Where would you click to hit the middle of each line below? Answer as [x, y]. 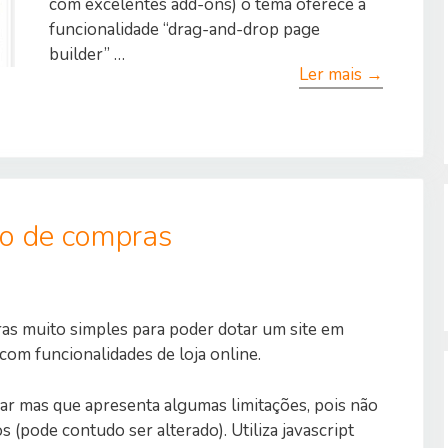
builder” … [87, 55]
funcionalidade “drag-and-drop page [184, 30]
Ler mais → [341, 75]
